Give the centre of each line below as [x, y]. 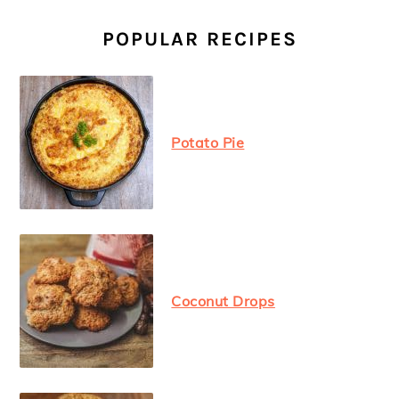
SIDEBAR [77, 37]
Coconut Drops [223, 301]
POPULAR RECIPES [199, 40]
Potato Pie [208, 143]
